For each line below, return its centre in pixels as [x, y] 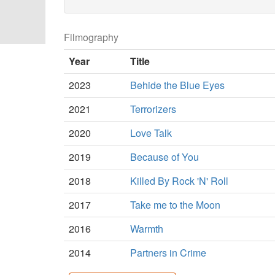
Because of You [165, 157]
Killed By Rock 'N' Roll [179, 180]
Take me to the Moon [175, 204]
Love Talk [151, 133]
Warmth [147, 228]
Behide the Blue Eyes [177, 85]
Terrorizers [153, 109]
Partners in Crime [168, 252]
